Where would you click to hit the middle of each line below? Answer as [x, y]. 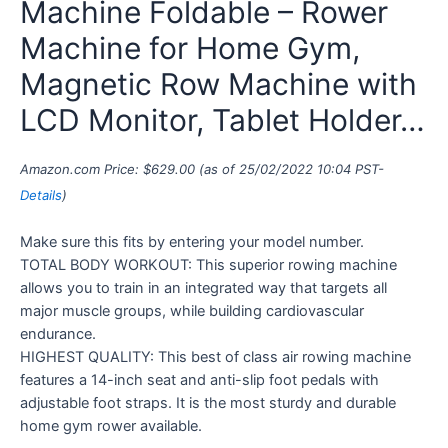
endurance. [58, 333]
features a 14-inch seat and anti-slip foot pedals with [199, 379]
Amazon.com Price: [81, 169]
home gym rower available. [111, 425]
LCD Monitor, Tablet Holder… [222, 120]
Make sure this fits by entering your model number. [192, 241]
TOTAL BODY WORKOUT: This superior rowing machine [208, 264]
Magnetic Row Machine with [218, 84]
